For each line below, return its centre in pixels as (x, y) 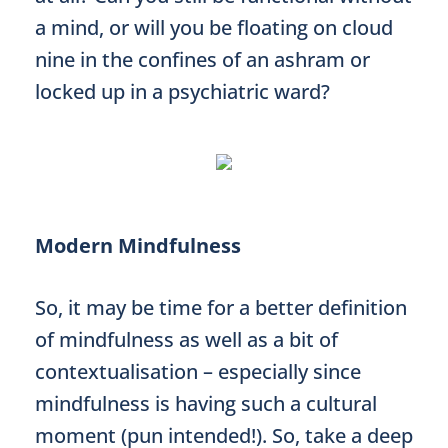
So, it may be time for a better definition (221, 307)
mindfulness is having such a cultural (206, 403)
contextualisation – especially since (198, 371)
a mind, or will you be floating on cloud (214, 27)
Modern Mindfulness (138, 245)
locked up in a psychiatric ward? (182, 91)
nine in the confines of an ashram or (202, 59)
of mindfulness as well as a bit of (186, 339)
